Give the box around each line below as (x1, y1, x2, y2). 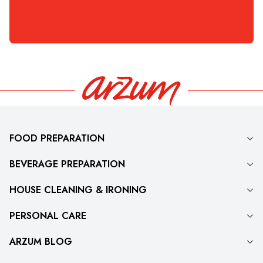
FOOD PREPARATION (9, 131, 104, 145)
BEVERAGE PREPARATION (9, 157, 125, 171)
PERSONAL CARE (9, 208, 86, 222)
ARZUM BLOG (9, 234, 72, 248)
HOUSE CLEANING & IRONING (9, 183, 147, 197)
